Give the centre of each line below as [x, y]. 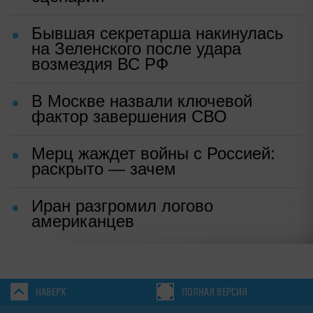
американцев [83, 221]
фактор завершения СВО [129, 116]
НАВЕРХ [51, 292]
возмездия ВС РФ [100, 64]
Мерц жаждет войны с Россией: [153, 153]
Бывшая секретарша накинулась [158, 33]
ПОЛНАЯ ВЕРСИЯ [214, 292]
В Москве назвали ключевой [142, 101]
